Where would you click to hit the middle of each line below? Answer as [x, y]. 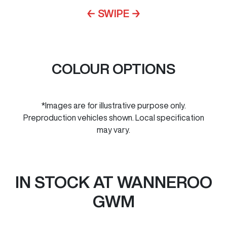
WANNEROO [164, 182]
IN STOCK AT [66, 182]
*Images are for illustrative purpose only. [113, 105]
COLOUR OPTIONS [113, 68]
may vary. [113, 129]
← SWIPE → [113, 13]
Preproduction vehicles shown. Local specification [113, 117]
